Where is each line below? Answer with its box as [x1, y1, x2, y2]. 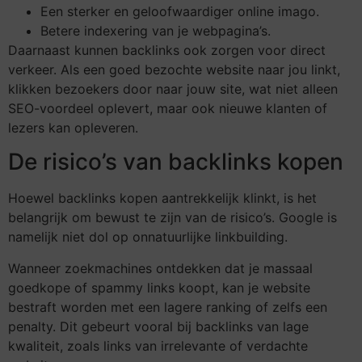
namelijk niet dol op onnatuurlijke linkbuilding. [8, 229, 288, 246]
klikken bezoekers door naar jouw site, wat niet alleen [8, 80, 338, 97]
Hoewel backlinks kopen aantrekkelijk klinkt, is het [8, 190, 317, 207]
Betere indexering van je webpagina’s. [40, 22, 271, 39]
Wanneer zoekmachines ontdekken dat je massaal [8, 259, 313, 276]
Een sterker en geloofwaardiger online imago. [40, 2, 319, 19]
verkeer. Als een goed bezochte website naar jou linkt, [8, 61, 340, 78]
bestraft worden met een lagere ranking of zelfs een [8, 298, 327, 315]
